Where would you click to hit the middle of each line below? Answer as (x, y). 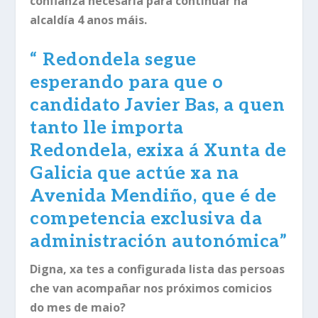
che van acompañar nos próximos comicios (151, 288)
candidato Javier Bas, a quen (158, 105)
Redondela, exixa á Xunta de (158, 150)
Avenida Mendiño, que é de (153, 196)
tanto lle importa (107, 127)
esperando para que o (127, 82)
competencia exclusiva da (146, 218)
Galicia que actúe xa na (135, 173)
